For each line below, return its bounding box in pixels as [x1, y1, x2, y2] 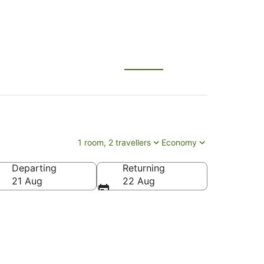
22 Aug [123, 175, 155, 187]
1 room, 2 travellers [78, 137, 151, 147]
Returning [123, 162, 165, 174]
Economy [161, 137, 197, 147]
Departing [12, 162, 57, 174]
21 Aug [12, 175, 42, 187]
